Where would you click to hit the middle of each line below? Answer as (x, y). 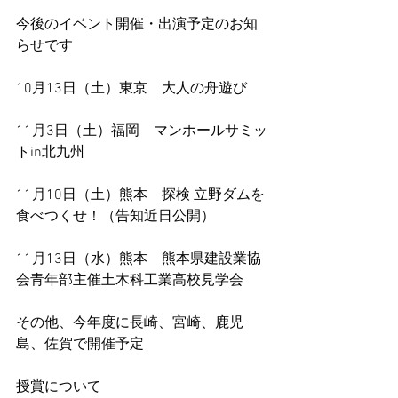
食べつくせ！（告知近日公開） (115, 217)
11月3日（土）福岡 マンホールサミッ (142, 132)
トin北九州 (50, 153)
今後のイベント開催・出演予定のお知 (137, 25)
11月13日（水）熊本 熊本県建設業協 (139, 260)
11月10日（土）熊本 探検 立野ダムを (140, 196)
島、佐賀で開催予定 (80, 345)
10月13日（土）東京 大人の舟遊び (131, 89)
